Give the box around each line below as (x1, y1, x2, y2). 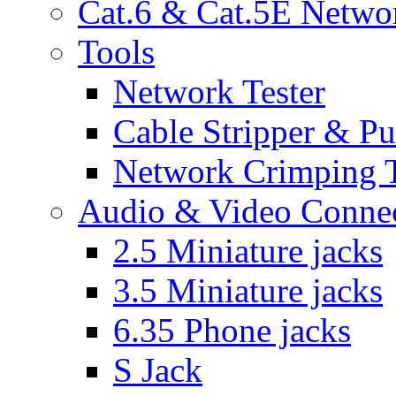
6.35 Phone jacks (113, 311, 351, 349)
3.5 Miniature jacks (113, 271, 383, 309)
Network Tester (113, 72, 325, 110)
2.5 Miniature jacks (113, 232, 383, 270)
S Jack (113, 351, 202, 389)
